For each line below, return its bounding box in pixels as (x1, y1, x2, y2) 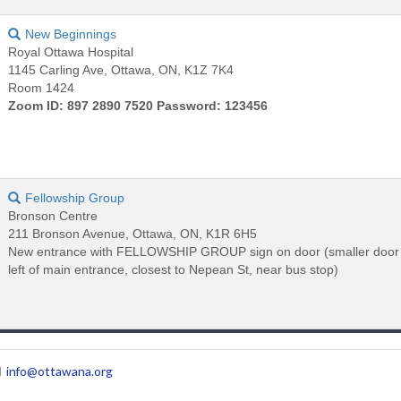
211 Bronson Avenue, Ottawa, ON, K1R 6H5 (8, 226, 258, 241)
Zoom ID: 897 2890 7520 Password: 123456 (8, 98, 269, 113)
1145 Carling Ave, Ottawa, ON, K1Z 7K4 (8, 62, 235, 77)
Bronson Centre (8, 208, 98, 223)
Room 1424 (8, 80, 75, 95)
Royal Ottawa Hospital (8, 44, 134, 59)
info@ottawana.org (6, 363, 114, 379)
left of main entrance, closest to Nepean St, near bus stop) (8, 261, 339, 277)
